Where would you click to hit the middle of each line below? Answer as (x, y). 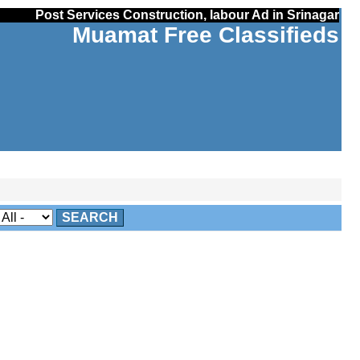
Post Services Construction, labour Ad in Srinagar (187, 15)
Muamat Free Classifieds (205, 35)
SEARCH (90, 217)
